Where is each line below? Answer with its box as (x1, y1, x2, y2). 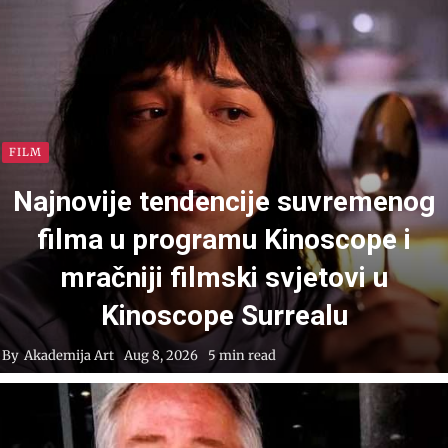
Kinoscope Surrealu (100, 299, 348, 333)
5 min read (208, 347, 276, 365)
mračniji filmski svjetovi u (60, 261, 388, 295)
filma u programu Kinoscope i (37, 223, 411, 257)
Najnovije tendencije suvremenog (13, 185, 435, 219)
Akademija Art (24, 347, 114, 365)
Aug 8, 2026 (124, 347, 198, 365)
